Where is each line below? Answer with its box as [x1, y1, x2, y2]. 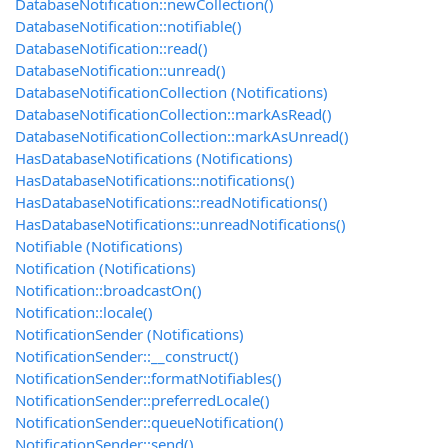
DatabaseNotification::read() [15, 38, 208, 59]
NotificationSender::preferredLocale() [15, 390, 270, 411]
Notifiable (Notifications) [15, 236, 183, 257]
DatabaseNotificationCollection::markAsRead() [15, 104, 332, 125]
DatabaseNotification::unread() [15, 60, 226, 81]
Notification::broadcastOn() [15, 280, 202, 301]
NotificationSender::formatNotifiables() [15, 368, 282, 389]
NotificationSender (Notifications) [15, 324, 244, 345]
